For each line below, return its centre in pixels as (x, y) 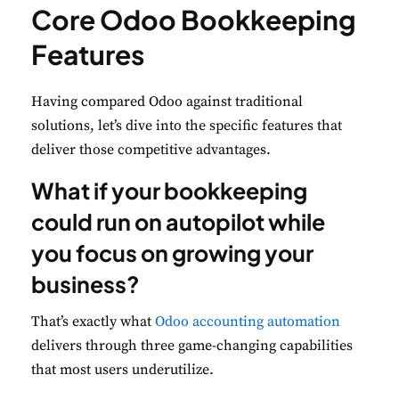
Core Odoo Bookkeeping (194, 20)
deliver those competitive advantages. (151, 150)
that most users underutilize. (122, 370)
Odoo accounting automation (248, 322)
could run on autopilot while (178, 222)
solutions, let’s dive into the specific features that (187, 126)
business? (85, 285)
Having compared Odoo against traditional (167, 102)
